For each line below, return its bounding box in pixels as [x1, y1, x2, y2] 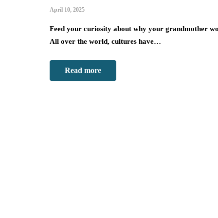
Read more [65, 66, 101, 75]
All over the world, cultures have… [50, 37, 161, 46]
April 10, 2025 [50, 6, 85, 14]
